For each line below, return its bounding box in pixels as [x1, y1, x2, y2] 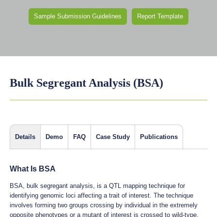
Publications [140, 133, 178, 140]
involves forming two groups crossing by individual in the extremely [10, 201, 198, 209]
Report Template [137, 13, 183, 20]
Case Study [96, 133, 130, 140]
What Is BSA [10, 165, 56, 173]
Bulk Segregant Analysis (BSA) [10, 77, 163, 89]
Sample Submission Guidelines [34, 13, 122, 20]
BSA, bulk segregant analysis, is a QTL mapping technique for [10, 182, 185, 189]
